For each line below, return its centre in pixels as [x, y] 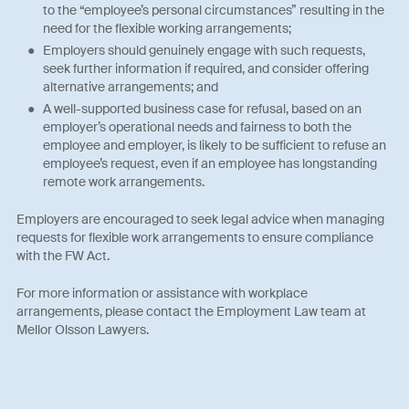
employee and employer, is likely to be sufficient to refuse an [214, 146]
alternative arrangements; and [130, 87]
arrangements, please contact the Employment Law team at [192, 312]
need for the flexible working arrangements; [167, 28]
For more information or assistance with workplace [163, 294]
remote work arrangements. [123, 182]
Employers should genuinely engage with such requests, [204, 51]
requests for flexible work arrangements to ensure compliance [195, 238]
